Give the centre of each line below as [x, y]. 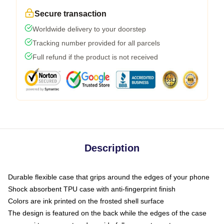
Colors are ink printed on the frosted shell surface [86, 201]
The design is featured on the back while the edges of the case [107, 213]
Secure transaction [70, 13]
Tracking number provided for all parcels [96, 43]
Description [112, 148]
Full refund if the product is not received [95, 57]
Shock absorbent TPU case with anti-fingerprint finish [92, 189]
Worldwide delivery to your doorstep [89, 29]
